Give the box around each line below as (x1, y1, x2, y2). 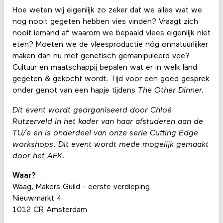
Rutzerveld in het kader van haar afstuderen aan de (12, 117, 203, 126)
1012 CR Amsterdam (12, 206, 87, 214)
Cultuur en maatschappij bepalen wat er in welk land (12, 64, 197, 72)
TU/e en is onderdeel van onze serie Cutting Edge (12, 129, 198, 137)
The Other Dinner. (137, 87, 204, 95)
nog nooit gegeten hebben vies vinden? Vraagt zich (12, 18, 198, 26)
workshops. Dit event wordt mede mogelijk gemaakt (12, 140, 209, 149)
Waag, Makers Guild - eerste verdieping (12, 183, 150, 191)
